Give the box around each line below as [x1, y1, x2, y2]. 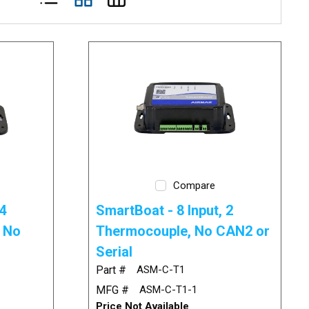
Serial [96, 243, 133, 261]
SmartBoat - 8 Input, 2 [96, 202, 234, 219]
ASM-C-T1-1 [139, 283, 198, 297]
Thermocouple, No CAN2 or [96, 223, 270, 240]
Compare [172, 179, 215, 192]
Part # [96, 263, 127, 277]
